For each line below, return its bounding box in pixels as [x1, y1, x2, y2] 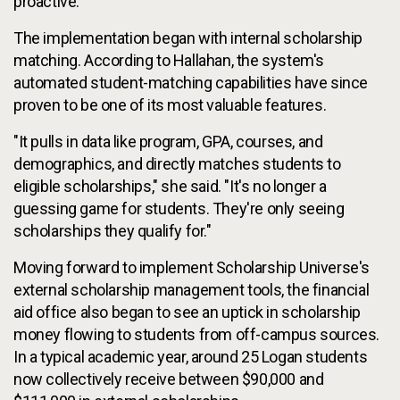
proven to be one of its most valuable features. [13, 95, 327, 114]
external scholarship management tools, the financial [13, 279, 370, 299]
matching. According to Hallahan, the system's [13, 50, 325, 70]
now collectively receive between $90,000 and [13, 369, 324, 388]
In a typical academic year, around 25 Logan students [13, 346, 368, 366]
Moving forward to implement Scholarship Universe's [13, 257, 371, 277]
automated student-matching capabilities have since [13, 72, 369, 92]
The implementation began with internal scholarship [13, 28, 363, 47]
